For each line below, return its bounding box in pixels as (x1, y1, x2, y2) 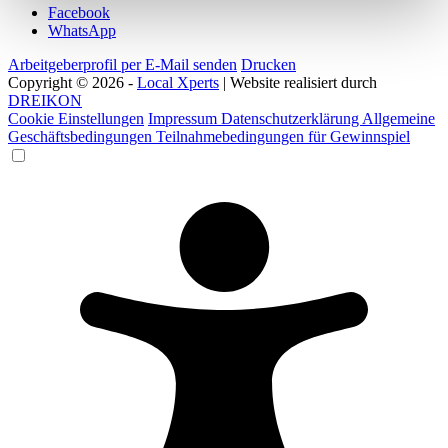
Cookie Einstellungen (8, 110, 144, 128)
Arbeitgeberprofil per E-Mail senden (8, 56, 237, 74)
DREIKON (8, 92, 82, 110)
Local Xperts (137, 74, 219, 92)
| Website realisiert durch (219, 74, 377, 92)
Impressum (148, 110, 221, 128)
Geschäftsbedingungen (8, 128, 156, 146)
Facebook (48, 4, 110, 22)
